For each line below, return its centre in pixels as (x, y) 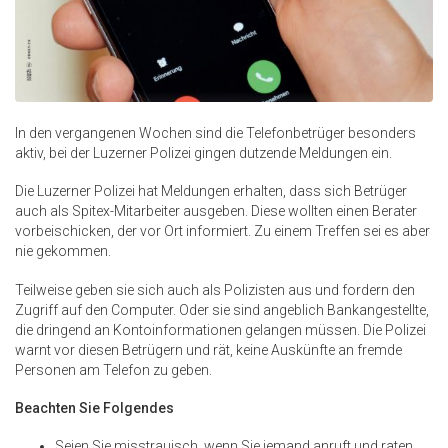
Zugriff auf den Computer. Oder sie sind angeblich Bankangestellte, (222, 309)
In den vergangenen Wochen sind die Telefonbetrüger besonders (215, 133)
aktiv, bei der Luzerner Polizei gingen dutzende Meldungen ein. (203, 153)
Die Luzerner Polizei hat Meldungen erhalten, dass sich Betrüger (211, 191)
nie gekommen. (63, 251)
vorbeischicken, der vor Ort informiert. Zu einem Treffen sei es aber (222, 231)
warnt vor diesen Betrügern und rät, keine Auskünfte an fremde (208, 349)
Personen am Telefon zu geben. (113, 369)
